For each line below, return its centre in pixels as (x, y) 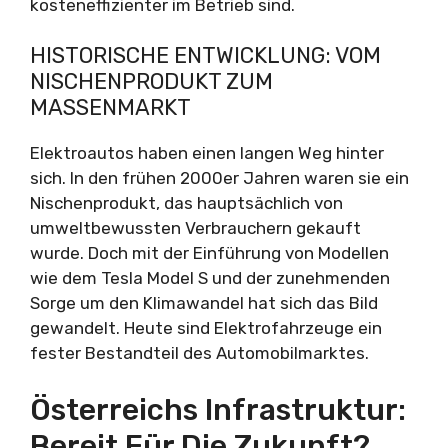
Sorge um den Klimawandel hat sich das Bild (204, 303)
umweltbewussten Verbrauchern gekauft (195, 228)
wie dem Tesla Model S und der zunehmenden (210, 278)
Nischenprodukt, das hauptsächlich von (186, 203)
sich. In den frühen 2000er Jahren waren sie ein (219, 178)
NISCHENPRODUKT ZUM (151, 81)
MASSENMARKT (110, 107)
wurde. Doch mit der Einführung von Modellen (209, 253)
